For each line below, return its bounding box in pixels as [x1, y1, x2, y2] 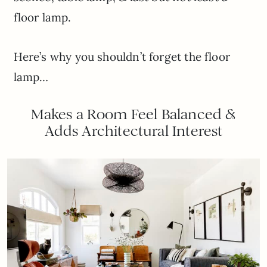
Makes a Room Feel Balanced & [31, 105, 236, 123]
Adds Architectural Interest [44, 122, 223, 140]
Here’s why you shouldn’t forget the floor [13, 49, 230, 64]
